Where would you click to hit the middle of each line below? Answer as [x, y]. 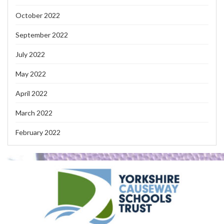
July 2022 [30, 54]
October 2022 [38, 15]
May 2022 [31, 73]
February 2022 [38, 132]
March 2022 [34, 112]
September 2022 [42, 34]
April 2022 [31, 93]
